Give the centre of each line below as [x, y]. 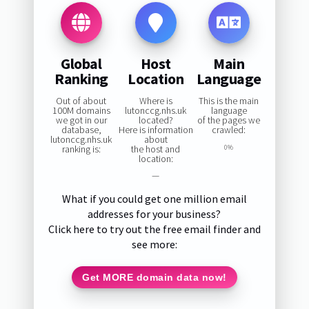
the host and [156, 149]
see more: [154, 245]
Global [81, 63]
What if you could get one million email [154, 199]
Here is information [156, 130]
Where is [156, 101]
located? [156, 120]
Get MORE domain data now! [154, 277]
